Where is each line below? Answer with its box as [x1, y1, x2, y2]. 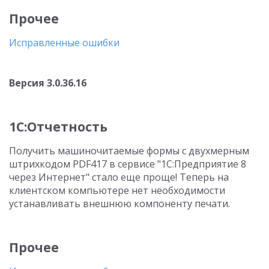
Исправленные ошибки [9, 36, 119, 49]
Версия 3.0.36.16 [9, 76, 86, 89]
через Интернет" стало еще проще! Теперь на [9, 171, 229, 184]
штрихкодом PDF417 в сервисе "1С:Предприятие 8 [9, 157, 246, 171]
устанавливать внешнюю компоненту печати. [9, 197, 230, 210]
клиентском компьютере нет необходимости [9, 184, 225, 197]
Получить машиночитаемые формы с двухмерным [9, 144, 249, 157]
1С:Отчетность [9, 118, 107, 135]
